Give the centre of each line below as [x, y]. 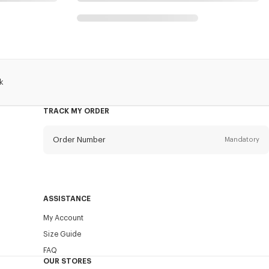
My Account [63, 218]
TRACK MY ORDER [76, 111]
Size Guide [62, 234]
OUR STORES [67, 261]
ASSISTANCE [67, 199]
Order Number [79, 140]
